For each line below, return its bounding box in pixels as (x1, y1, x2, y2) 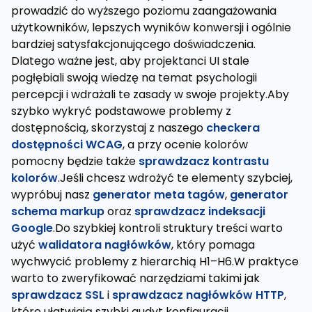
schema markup (11, 203, 104, 219)
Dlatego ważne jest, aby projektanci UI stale (11, 53, 249, 69)
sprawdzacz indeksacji (134, 203, 265, 219)
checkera (206, 120, 260, 136)
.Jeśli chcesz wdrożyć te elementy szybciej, (58, 170, 292, 186)
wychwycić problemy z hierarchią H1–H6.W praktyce (11, 253, 299, 270)
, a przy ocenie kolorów (123, 136, 248, 153)
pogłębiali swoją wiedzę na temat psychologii (11, 70, 257, 86)
